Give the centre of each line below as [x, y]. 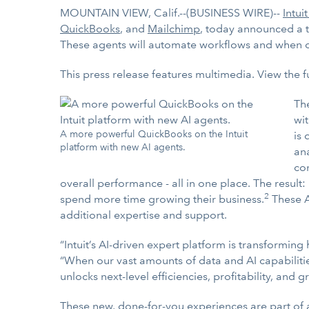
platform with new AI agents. [123, 147]
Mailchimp [174, 29]
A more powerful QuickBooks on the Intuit [154, 134]
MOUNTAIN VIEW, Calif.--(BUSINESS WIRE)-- [171, 13]
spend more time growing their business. [162, 199]
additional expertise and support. [143, 215]
